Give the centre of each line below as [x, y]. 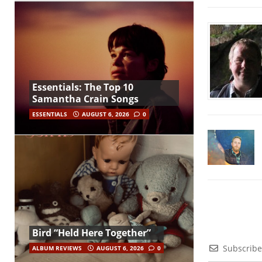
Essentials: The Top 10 [83, 87]
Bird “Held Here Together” [92, 233]
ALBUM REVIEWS [57, 248]
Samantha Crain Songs [85, 99]
